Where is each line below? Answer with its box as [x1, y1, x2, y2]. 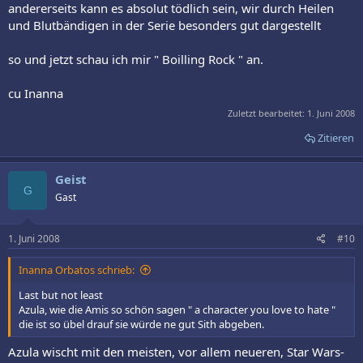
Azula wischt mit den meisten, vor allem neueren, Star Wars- [8, 343, 344, 360]
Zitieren [318, 130, 354, 145]
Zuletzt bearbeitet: [228, 106, 307, 119]
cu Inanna [8, 85, 63, 102]
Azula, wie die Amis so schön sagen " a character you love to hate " [19, 302, 335, 318]
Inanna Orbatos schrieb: [19, 263, 135, 278]
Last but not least [19, 288, 103, 303]
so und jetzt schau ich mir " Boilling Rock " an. [8, 51, 263, 68]
